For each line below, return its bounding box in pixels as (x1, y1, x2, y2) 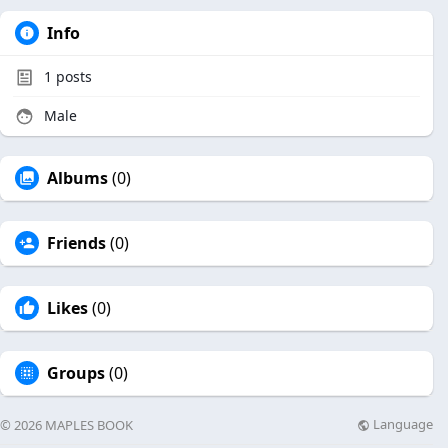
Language (370, 415, 433, 434)
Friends (47, 232, 106, 254)
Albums (47, 167, 108, 189)
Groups (47, 362, 105, 384)
